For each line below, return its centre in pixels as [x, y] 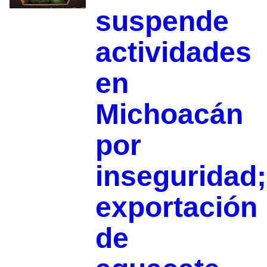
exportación [176, 207]
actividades [173, 52]
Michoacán [169, 114]
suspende [162, 21]
